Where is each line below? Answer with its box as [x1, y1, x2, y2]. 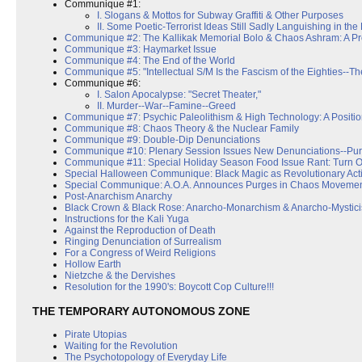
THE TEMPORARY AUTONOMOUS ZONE [32, 304, 250, 318]
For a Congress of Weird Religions [65, 247, 216, 259]
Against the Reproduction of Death [65, 225, 216, 237]
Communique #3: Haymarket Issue [65, 44, 217, 56]
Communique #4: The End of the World [65, 55, 235, 67]
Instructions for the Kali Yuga [65, 213, 189, 225]
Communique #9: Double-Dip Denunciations [65, 134, 260, 146]
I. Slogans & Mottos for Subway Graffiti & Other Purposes [97, 10, 343, 22]
